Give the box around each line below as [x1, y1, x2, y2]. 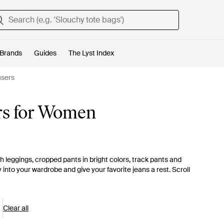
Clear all [3, 203, 28, 212]
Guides [34, 48, 56, 57]
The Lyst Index [68, 48, 114, 57]
